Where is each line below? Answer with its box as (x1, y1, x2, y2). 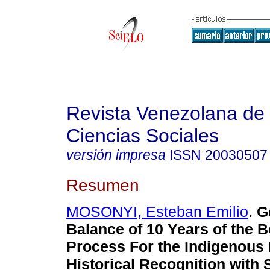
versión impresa (66, 147, 166, 163)
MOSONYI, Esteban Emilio (66, 203, 248, 221)
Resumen (66, 175, 139, 195)
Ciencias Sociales (66, 125, 219, 146)
